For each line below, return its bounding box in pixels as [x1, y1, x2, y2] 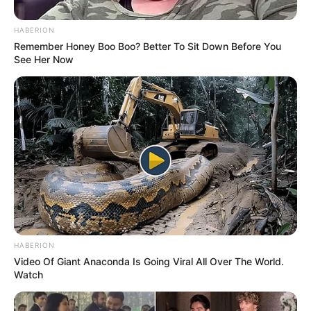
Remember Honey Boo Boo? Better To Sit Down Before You [14, 40, 281, 52]
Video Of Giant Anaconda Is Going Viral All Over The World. [14, 255, 284, 268]
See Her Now [14, 53, 74, 65]
